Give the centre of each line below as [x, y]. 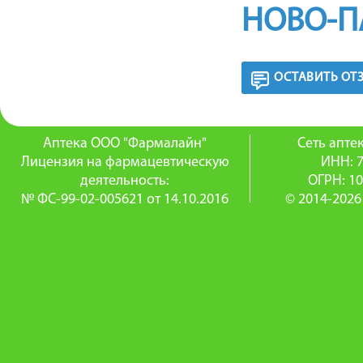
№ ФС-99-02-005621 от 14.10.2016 [125, 200]
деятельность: [125, 181]
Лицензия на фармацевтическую [125, 163]
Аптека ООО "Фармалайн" [125, 144]
